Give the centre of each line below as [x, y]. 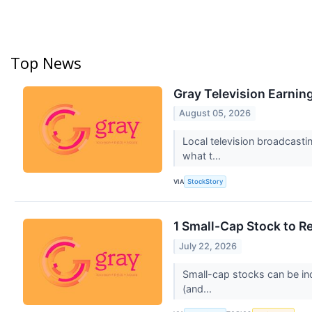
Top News [46, 62]
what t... [203, 156]
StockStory [205, 182]
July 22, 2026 [208, 246]
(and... [198, 288]
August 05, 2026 [215, 114]
